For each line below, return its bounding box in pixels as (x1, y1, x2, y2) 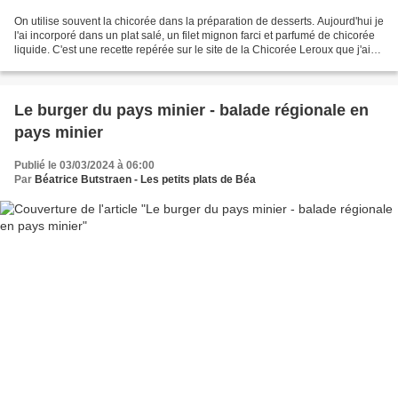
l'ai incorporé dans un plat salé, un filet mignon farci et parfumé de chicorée (14, 28, 375, 42)
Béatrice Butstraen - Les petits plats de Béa (35, 172, 256, 186)
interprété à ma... (14, 57, 95, 70)
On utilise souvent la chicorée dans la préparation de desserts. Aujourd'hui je (14, 14, 384, 28)
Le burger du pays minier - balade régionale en (14, 100, 369, 119)
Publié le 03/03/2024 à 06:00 (14, 158, 155, 171)
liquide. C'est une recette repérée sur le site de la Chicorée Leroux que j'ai (14, 43, 370, 56)
